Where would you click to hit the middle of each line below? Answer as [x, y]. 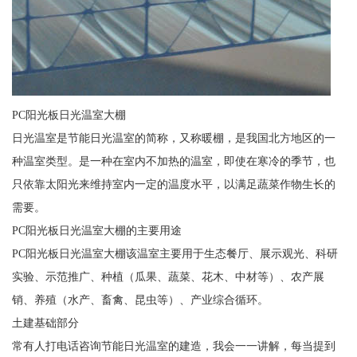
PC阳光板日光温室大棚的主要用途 [96, 231]
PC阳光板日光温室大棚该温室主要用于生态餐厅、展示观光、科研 [175, 254]
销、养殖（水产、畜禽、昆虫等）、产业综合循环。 [140, 300]
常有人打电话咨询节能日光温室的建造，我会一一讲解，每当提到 [173, 346]
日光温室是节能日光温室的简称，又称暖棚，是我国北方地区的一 [173, 138]
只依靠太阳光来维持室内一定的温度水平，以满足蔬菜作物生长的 [173, 184]
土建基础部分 [45, 323]
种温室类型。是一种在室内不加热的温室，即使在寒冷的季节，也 [173, 161]
